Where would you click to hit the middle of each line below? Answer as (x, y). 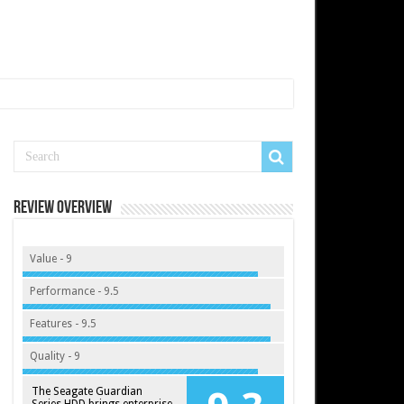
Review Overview (62, 208)
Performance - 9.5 (74, 291)
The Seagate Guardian (87, 391)
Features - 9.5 (63, 324)
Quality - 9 (55, 356)
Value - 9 (50, 259)
